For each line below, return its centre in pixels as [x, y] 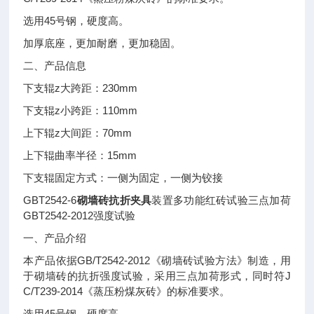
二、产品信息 [55, 66]
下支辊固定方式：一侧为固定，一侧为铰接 [123, 178]
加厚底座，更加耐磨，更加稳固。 [102, 43]
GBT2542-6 [50, 200]
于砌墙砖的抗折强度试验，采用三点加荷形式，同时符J [157, 276]
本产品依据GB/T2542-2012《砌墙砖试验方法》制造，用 [157, 260]
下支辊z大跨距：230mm [81, 88]
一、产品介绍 [55, 238]
